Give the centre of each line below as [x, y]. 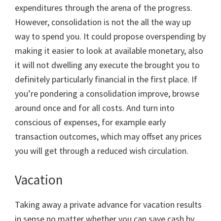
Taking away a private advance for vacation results [108, 204]
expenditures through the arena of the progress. [104, 8]
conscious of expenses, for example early [90, 122]
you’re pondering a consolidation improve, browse [107, 93]
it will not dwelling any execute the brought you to [107, 65]
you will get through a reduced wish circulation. [102, 151]
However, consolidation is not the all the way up [103, 22]
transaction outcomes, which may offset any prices [108, 136]
